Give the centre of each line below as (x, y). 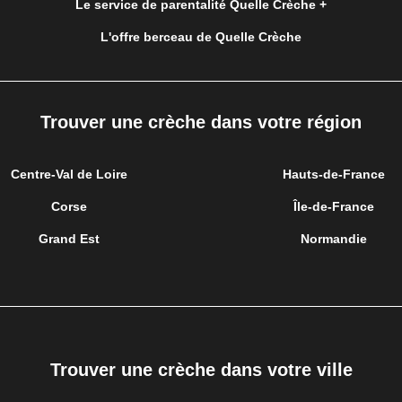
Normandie (333, 239)
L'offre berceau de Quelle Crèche (201, 37)
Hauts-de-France (333, 175)
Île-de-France (333, 207)
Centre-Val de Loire (69, 175)
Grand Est (69, 239)
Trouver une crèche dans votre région (201, 122)
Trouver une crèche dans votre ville (201, 370)
